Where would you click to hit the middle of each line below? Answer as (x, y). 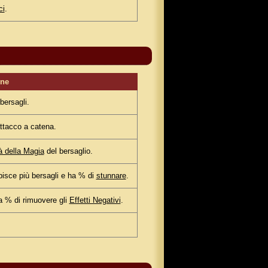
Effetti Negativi (95, 200)
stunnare (111, 176)
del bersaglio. (68, 151)
